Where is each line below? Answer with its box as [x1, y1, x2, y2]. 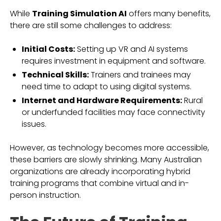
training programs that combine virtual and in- [10, 178, 189, 189]
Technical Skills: [22, 69, 89, 80]
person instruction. [10, 189, 81, 201]
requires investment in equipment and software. [22, 55, 206, 67]
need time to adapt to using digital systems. [22, 81, 191, 92]
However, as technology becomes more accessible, [10, 142, 209, 153]
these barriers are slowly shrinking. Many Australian [10, 154, 202, 165]
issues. [22, 118, 46, 130]
